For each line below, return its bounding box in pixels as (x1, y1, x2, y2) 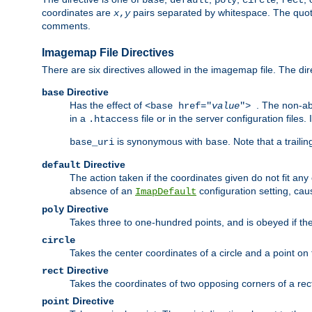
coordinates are (42, 7, 114, 19)
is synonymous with (114, 136, 205, 148)
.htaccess (88, 114, 139, 125)
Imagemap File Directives (42, 47, 174, 59)
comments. (42, 20, 91, 32)
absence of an (70, 185, 135, 197)
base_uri (70, 136, 114, 148)
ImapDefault (135, 186, 196, 198)
